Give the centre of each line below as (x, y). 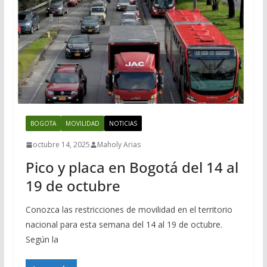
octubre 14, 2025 (61, 145)
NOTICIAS (123, 124)
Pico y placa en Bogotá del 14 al (132, 167)
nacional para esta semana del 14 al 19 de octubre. (124, 225)
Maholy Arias (119, 145)
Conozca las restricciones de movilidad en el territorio (129, 210)
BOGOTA (43, 124)
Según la (42, 240)
